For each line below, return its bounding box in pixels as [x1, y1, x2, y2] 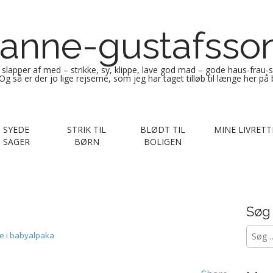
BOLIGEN [143, 136, 182, 147]
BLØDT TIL [140, 124, 185, 135]
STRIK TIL [67, 124, 106, 135]
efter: [246, 236, 272, 248]
